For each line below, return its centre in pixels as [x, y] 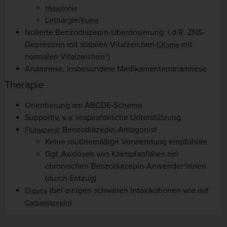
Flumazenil [42, 130]
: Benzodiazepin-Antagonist [107, 129]
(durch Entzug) [71, 178]
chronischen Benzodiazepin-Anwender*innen [126, 166]
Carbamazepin [47, 203]
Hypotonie [61, 8]
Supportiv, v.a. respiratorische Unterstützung [103, 117]
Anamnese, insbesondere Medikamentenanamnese [116, 69]
